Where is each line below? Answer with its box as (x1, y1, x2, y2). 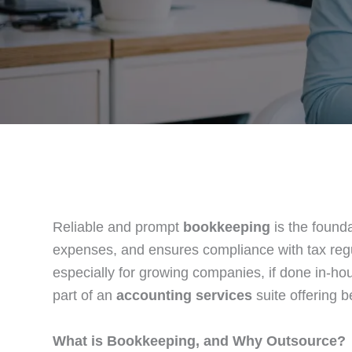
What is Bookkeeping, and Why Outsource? (53, 332, 346, 349)
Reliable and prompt (53, 219, 183, 236)
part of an (53, 288, 116, 304)
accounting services (116, 288, 252, 304)
